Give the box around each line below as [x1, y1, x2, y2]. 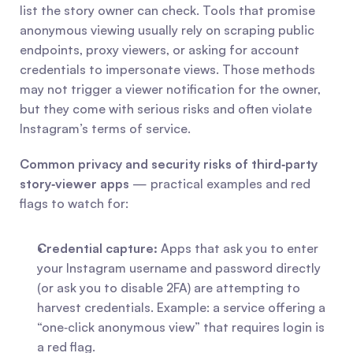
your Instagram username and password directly [37, 260, 321, 276]
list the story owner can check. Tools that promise [20, 2, 315, 18]
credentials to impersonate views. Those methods [20, 61, 315, 77]
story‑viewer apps [20, 176, 129, 191]
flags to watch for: [20, 195, 128, 211]
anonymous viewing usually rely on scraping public [20, 22, 314, 38]
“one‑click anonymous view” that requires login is [37, 319, 325, 335]
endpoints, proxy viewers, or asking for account [20, 42, 299, 58]
